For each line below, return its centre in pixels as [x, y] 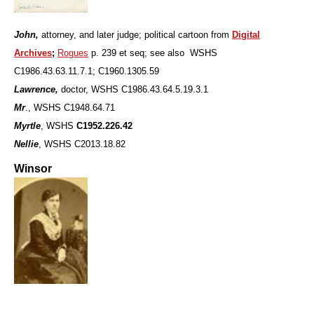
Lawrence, [37, 89]
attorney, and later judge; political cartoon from [135, 34]
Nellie [26, 144]
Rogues [73, 53]
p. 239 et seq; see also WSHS [153, 53]
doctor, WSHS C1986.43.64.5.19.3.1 [135, 89]
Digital [246, 34]
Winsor [33, 168]
